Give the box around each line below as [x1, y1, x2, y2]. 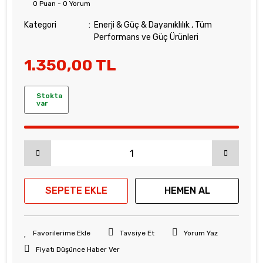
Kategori [24, 20, 56, 30]
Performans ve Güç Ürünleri [93, 32, 198, 42]
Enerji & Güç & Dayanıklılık [93, 20, 190, 30]
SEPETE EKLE [45, 185, 107, 196]
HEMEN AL [164, 185, 210, 196]
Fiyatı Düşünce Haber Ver [36, 245, 120, 254]
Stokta [36, 92, 62, 100]
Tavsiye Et [120, 229, 154, 237]
